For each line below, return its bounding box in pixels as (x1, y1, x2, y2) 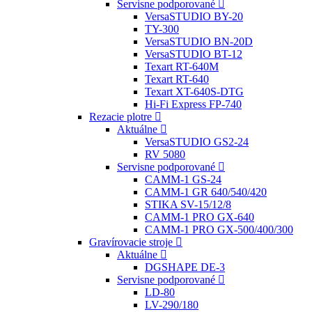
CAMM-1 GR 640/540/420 (145, 186, 267, 198)
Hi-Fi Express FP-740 (145, 98, 242, 110)
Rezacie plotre (89, 111, 152, 123)
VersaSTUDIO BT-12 (145, 48, 242, 60)
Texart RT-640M (145, 61, 219, 72)
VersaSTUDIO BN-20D (145, 36, 253, 47)
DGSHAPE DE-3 (145, 261, 225, 273)
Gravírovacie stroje (89, 236, 173, 248)
